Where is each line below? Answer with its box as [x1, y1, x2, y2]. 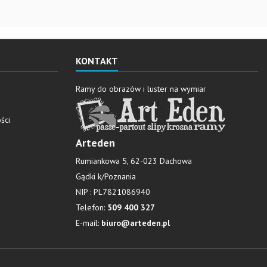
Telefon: [76, 202, 107, 213]
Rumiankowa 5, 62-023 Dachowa [76, 156, 192, 166]
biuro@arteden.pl [101, 218, 170, 228]
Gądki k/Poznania [76, 171, 136, 182]
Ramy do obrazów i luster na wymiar [76, 83, 206, 94]
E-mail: [76, 218, 101, 228]
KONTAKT [76, 55, 118, 67]
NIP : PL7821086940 [76, 187, 150, 197]
